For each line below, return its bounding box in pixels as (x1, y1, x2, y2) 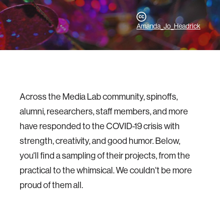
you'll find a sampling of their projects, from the (20, 150, 190, 161)
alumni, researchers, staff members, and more (20, 106, 188, 117)
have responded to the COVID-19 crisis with (20, 120, 180, 132)
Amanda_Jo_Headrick (137, 22, 200, 30)
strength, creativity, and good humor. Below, (20, 135, 180, 146)
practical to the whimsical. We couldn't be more (20, 165, 192, 176)
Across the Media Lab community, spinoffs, (20, 91, 178, 102)
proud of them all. (20, 179, 83, 191)
